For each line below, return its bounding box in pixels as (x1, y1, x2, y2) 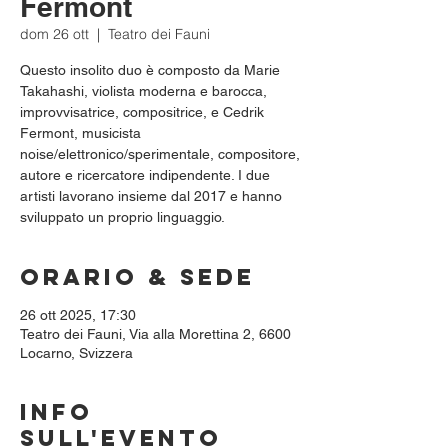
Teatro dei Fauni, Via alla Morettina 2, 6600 (20, 326, 291, 342)
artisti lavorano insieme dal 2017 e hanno (20, 188, 282, 204)
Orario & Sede (20, 263, 255, 291)
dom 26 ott (20, 25, 89, 43)
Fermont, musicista (20, 125, 141, 141)
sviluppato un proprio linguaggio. (20, 209, 225, 225)
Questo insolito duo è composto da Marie (20, 62, 280, 78)
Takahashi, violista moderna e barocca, (20, 83, 267, 99)
